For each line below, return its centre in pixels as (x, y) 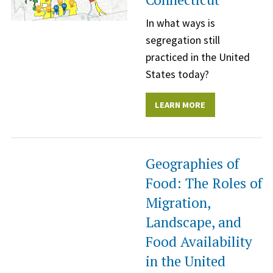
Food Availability (199, 242)
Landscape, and (193, 222)
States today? (177, 74)
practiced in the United (198, 57)
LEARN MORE (180, 105)
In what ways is (180, 23)
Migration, (178, 203)
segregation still (183, 40)
